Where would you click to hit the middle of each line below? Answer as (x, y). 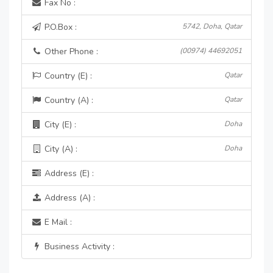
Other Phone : (70, 51)
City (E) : (59, 125)
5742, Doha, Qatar (212, 26)
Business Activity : (78, 246)
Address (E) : (68, 173)
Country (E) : (67, 76)
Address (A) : (69, 198)
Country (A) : (68, 100)
